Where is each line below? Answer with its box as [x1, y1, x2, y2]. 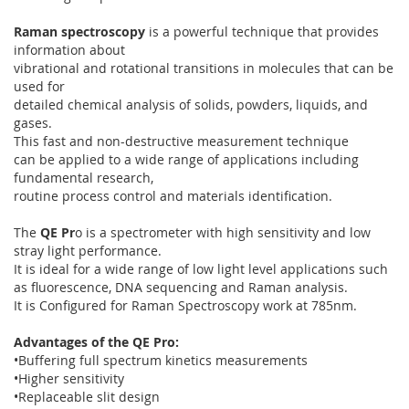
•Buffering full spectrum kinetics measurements [14, 351, 308, 369]
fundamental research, [14, 169, 153, 186]
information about [14, 41, 125, 58]
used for [14, 78, 65, 95]
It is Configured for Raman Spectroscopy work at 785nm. [14, 297, 357, 314]
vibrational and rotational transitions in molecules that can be [14, 59, 393, 77]
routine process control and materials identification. [14, 187, 332, 204]
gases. [14, 114, 52, 131]
